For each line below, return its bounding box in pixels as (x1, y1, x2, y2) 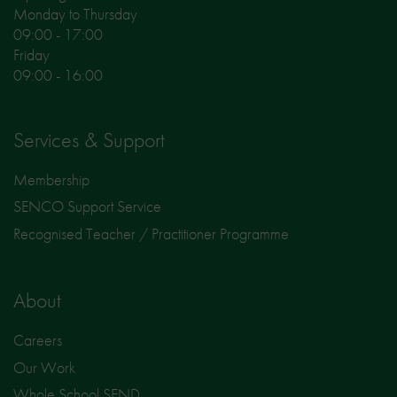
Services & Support (13, 125, 165, 153)
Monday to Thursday (13, 3, 137, 24)
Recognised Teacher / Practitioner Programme (13, 223, 289, 245)
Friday (13, 43, 50, 65)
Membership (13, 168, 90, 190)
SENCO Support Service (13, 196, 161, 217)
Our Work (13, 356, 75, 378)
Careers (13, 330, 62, 351)
